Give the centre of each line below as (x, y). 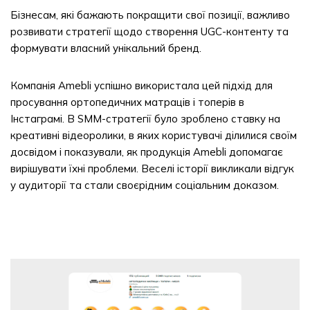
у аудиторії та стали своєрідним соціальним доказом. (145, 185)
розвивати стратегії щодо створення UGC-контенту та (149, 31)
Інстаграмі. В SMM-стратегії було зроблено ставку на (145, 119)
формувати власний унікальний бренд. (106, 48)
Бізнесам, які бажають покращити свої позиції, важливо (150, 15)
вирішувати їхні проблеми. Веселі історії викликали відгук (152, 168)
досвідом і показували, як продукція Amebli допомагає (147, 152)
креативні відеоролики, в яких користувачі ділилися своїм (154, 135)
